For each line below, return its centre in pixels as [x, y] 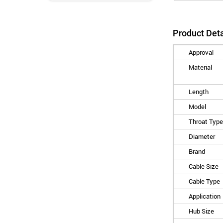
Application [205, 196]
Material [200, 67]
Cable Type [204, 181]
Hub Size [201, 211]
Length [199, 92]
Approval [201, 52]
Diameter [202, 136]
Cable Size [204, 166]
